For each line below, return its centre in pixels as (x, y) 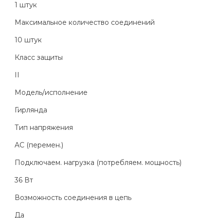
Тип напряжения (44, 128)
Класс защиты (39, 58)
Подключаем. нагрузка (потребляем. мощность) (98, 163)
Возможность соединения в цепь (73, 198)
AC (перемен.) (39, 145)
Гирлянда (31, 110)
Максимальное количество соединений (85, 23)
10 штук (28, 40)
